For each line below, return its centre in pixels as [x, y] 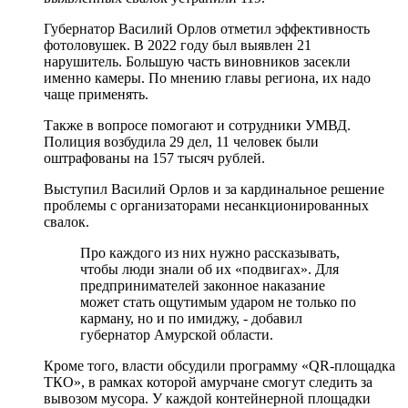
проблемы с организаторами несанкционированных [206, 205]
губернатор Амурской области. [177, 334]
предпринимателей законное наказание [203, 285]
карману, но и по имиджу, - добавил [191, 318]
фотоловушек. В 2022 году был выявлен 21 [178, 45]
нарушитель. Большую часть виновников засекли [197, 61]
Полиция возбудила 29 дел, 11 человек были [181, 141]
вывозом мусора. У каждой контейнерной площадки [207, 398]
